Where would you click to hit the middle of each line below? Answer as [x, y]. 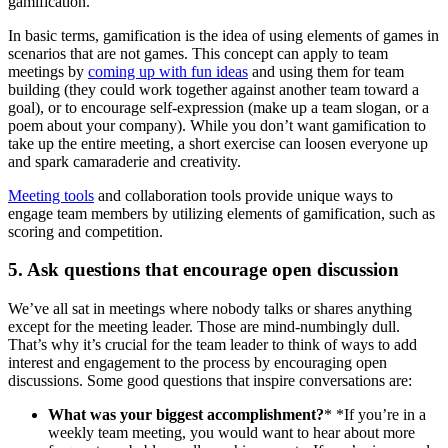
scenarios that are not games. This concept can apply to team [198, 53]
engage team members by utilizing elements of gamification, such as [221, 213]
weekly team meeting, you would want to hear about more [231, 432]
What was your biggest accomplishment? [186, 414]
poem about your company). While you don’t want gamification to [217, 125]
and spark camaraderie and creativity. [124, 161]
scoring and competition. [85, 231]
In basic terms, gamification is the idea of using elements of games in [223, 35]
